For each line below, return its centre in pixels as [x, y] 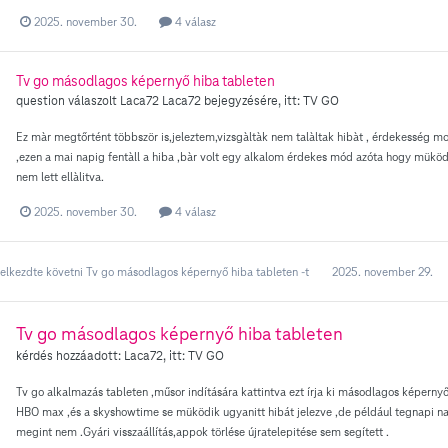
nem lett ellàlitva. [60, 177]
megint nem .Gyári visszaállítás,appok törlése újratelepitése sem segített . [202, 432]
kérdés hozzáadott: [70, 356]
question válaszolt [68, 101]
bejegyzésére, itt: [252, 101]
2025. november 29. [382, 272]
